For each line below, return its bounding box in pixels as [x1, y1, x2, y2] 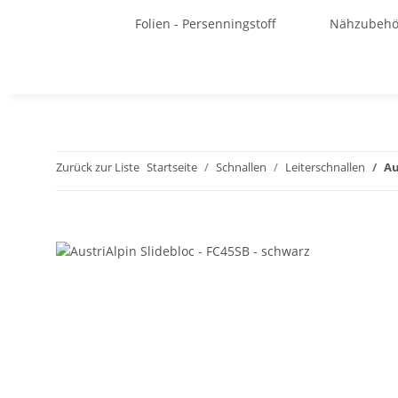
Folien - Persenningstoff [134, 15, 276, 32]
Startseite [147, 159, 197, 175]
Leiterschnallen [285, 159, 365, 175]
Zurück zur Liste [56, 159, 139, 175]
